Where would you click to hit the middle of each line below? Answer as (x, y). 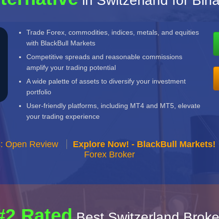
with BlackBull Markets (61, 43)
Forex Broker (109, 154)
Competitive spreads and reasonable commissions (105, 57)
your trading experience (63, 116)
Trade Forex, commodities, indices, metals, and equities (113, 32)
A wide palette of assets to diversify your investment (106, 81)
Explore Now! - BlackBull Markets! (144, 144)
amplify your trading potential (71, 67)
